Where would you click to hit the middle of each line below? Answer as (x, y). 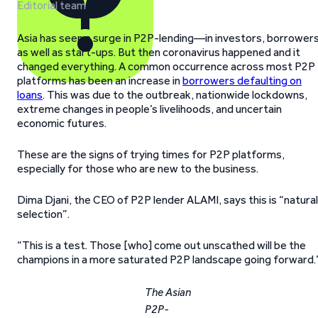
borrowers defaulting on (242, 81)
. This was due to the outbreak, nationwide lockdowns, (175, 95)
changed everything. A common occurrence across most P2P (166, 66)
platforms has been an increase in (100, 81)
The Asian (168, 292)
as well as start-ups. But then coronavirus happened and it (159, 52)
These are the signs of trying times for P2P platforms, (151, 154)
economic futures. (62, 123)
